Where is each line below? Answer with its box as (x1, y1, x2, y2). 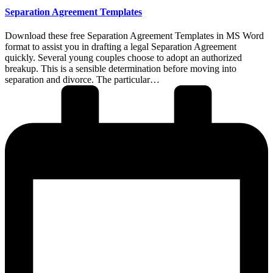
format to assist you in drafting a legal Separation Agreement (5, 41, 236, 52)
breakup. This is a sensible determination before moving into (5, 63, 236, 74)
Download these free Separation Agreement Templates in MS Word (5, 30, 264, 41)
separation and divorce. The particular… (5, 74, 160, 85)
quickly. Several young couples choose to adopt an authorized (5, 52, 242, 63)
